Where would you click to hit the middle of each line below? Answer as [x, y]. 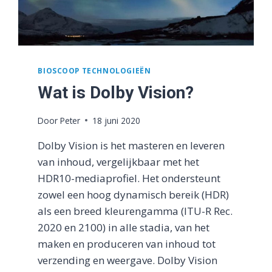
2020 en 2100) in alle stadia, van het [124, 227]
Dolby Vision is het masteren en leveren [131, 145]
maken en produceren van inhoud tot [127, 243]
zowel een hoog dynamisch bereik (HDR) [134, 194]
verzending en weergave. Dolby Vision [128, 260]
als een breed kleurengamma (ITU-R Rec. [135, 211]
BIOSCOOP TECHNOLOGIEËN [94, 71]
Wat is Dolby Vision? [116, 93]
